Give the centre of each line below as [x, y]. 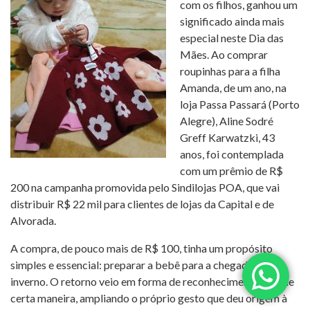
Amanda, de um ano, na [233, 87]
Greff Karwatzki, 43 [227, 137]
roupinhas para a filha [230, 71]
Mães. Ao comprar [224, 54]
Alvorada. [33, 220]
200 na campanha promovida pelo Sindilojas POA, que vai [145, 187]
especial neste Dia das [232, 37]
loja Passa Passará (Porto [240, 104]
